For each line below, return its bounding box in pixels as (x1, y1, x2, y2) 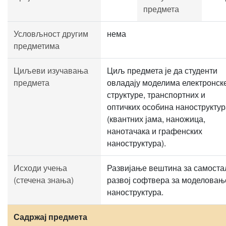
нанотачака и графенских (107, 125, 202, 137)
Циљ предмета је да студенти (107, 65, 217, 76)
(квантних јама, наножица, (107, 113, 205, 125)
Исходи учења (14, 162, 67, 174)
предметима (14, 40, 60, 51)
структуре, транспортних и (107, 89, 205, 100)
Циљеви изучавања (14, 65, 88, 76)
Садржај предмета (14, 211, 87, 222)
